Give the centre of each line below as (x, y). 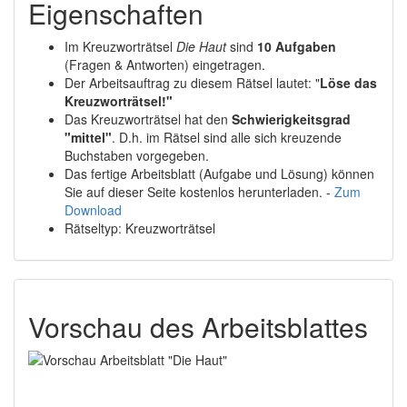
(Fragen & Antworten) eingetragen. (165, 65)
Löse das (348, 83)
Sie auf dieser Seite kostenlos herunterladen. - (199, 192)
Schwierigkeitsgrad (291, 119)
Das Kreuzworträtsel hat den (148, 119)
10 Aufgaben (297, 46)
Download (93, 210)
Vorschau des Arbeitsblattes (198, 327)
